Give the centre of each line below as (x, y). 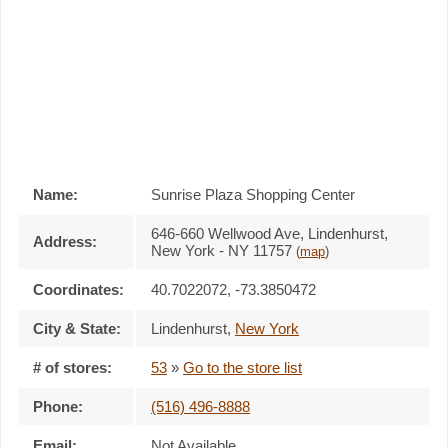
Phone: (58, 406)
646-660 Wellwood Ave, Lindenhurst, (269, 233)
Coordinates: (78, 289)
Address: (65, 241)
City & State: (77, 328)
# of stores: (72, 367)
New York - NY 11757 (223, 250)
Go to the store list (242, 367)
